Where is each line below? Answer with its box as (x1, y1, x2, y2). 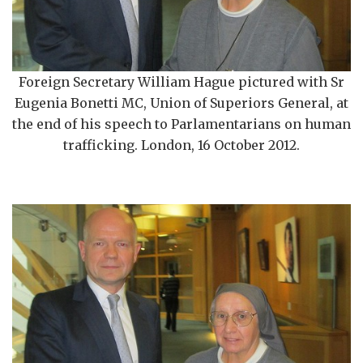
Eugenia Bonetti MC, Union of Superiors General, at (15, 95, 348, 112)
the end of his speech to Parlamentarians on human (12, 116, 351, 133)
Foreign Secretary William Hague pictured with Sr (19, 74, 344, 91)
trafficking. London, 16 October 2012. (63, 137, 300, 154)
